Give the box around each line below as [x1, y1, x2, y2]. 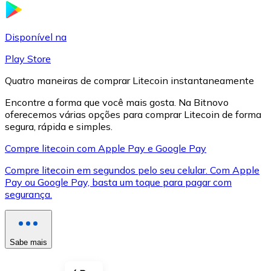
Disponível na [5, 30, 67, 43]
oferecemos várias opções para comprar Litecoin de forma [5, 108, 261, 120]
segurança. [5, 188, 52, 200]
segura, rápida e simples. [5, 120, 113, 132]
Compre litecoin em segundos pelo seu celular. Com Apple [5, 163, 260, 176]
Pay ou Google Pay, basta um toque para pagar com [5, 175, 232, 188]
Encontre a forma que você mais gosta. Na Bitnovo [5, 96, 229, 108]
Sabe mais [10, 237, 47, 247]
